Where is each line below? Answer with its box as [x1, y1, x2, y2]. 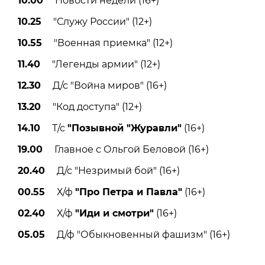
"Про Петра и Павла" [75, 186, 182, 198]
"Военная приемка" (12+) [42, 37, 173, 49]
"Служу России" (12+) [41, 15, 152, 27]
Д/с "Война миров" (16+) [41, 79, 167, 91]
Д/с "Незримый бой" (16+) [45, 164, 180, 176]
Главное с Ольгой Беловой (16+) [43, 143, 209, 155]
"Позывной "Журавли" [67, 122, 182, 134]
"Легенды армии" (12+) [40, 58, 160, 70]
